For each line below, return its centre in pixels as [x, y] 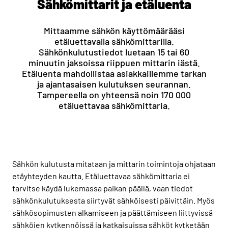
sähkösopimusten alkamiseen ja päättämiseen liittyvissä [112, 212]
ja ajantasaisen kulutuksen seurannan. [114, 84]
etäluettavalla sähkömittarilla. [114, 41]
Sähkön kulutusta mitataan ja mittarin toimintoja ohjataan [114, 163]
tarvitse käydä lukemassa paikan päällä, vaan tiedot [103, 188]
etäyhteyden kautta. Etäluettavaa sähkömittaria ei [101, 176]
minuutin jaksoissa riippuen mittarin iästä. [114, 62]
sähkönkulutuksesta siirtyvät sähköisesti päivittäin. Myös [113, 200]
